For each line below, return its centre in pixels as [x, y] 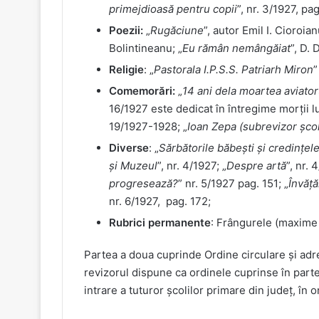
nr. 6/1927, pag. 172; [160, 201]
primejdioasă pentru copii [173, 9]
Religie [126, 69]
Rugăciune [177, 30]
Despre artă [256, 165]
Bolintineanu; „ [146, 48]
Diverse [129, 147]
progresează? [143, 183]
